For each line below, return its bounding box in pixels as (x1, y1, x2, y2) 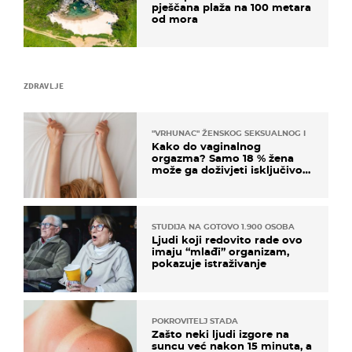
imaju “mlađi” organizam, (152, 245, 289, 258)
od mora (152, 12, 198, 25)
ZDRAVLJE (24, 80, 64, 92)
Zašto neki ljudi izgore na (152, 327, 289, 340)
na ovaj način (152, 175, 224, 189)
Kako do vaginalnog (152, 140, 261, 153)
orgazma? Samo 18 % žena (152, 152, 294, 165)
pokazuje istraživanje (152, 257, 266, 270)
